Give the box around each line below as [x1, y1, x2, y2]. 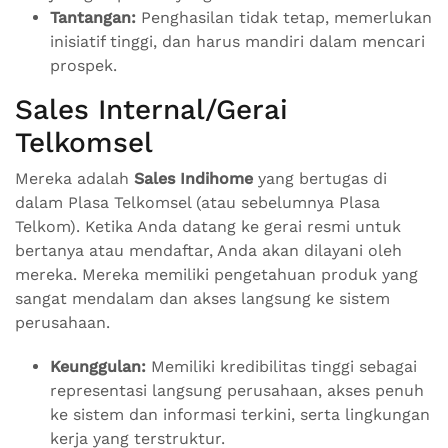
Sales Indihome [134, 169, 253, 189]
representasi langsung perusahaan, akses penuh [50, 381, 424, 401]
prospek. [50, 56, 117, 76]
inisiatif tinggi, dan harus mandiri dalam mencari [50, 32, 425, 52]
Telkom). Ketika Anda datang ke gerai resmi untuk [15, 217, 401, 237]
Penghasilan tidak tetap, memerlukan [136, 8, 432, 28]
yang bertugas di [253, 169, 387, 189]
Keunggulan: [50, 357, 146, 377]
